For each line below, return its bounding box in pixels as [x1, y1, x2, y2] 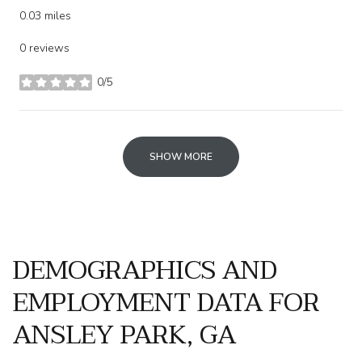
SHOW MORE [149, 149, 213, 163]
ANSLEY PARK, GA [13, 312, 236, 357]
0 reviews [19, 40, 69, 56]
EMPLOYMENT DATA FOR [13, 280, 320, 325]
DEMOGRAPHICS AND [13, 247, 277, 293]
